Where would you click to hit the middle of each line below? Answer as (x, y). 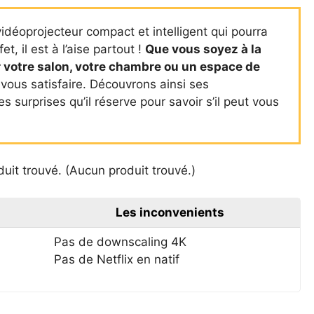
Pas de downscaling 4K (120, 241)
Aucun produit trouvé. (130, 170)
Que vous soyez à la (203, 49)
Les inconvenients (170, 212)
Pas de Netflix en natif (116, 259)
